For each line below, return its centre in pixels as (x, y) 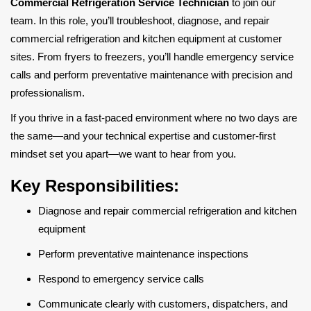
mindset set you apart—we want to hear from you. (123, 154)
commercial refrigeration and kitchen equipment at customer (146, 39)
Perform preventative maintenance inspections (143, 254)
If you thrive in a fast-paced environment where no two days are (154, 118)
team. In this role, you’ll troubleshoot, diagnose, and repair (140, 20)
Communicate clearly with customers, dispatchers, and (163, 304)
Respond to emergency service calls (121, 279)
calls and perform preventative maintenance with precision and (151, 75)
